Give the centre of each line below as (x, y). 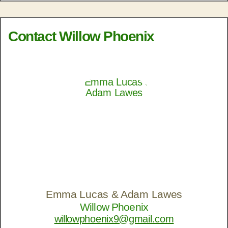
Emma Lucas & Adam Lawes (114, 194)
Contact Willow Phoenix (81, 37)
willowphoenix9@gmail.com (114, 219)
